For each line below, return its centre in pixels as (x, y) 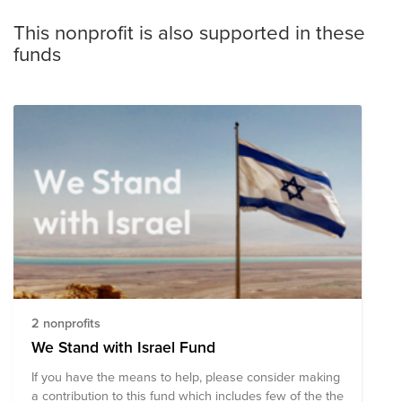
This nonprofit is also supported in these (189, 32)
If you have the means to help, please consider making (186, 376)
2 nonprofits (66, 322)
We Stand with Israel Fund (197, 346)
